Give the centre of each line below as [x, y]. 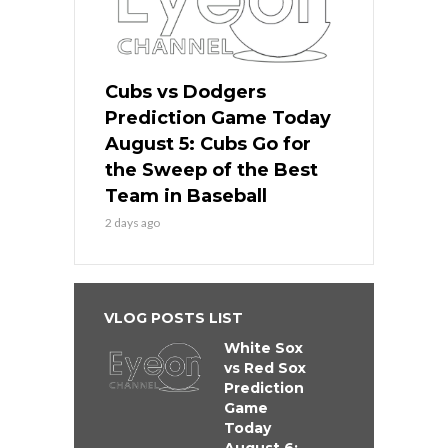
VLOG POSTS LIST [173, 318]
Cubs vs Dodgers [185, 92]
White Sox [263, 348]
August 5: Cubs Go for [208, 144]
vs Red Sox [265, 368]
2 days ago [132, 223]
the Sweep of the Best [211, 170]
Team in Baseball [186, 196]
